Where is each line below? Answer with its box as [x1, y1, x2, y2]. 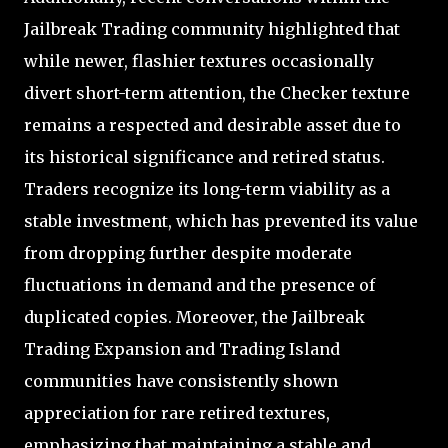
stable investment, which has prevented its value [24, 211, 418, 232]
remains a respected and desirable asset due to [24, 115, 401, 136]
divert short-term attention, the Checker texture [24, 83, 410, 104]
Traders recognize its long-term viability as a [24, 179, 390, 200]
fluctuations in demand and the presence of [24, 275, 375, 296]
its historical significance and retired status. [24, 147, 385, 168]
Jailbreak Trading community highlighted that [24, 19, 400, 40]
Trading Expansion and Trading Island [24, 339, 340, 360]
